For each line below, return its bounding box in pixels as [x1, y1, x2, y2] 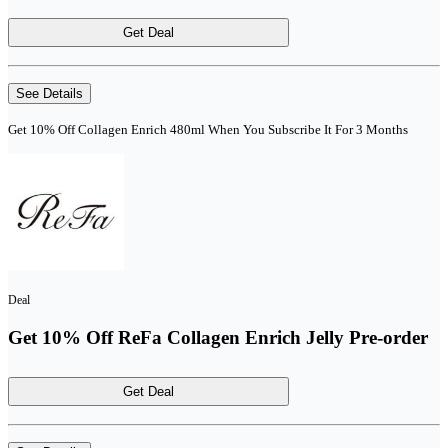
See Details [16, 85, 83, 101]
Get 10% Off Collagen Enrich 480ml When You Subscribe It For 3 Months [8, 121, 408, 137]
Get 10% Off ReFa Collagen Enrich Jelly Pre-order [8, 326, 428, 348]
